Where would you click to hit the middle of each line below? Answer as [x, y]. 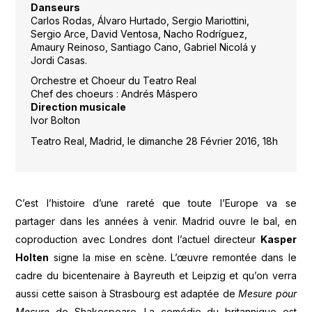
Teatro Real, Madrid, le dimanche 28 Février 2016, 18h [154, 141]
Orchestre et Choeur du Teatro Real [113, 81]
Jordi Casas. [58, 60]
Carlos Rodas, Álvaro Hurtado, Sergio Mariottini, [140, 20]
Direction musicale [78, 107]
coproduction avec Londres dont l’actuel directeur [138, 240]
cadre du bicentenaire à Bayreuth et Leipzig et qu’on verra [156, 276]
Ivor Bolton [55, 120]
